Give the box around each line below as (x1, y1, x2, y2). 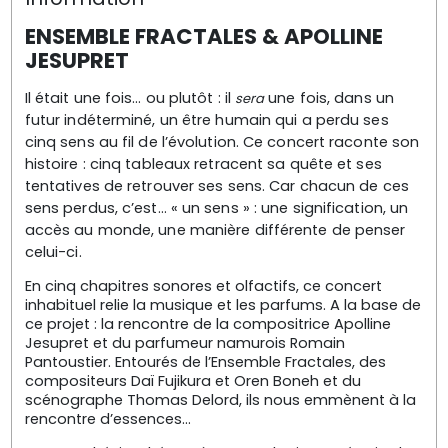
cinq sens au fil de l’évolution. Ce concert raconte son (24, 132, 420, 152)
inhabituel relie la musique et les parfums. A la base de (24, 295, 421, 316)
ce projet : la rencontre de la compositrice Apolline (24, 314, 391, 335)
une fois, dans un (264, 88, 394, 108)
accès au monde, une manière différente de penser (24, 220, 406, 240)
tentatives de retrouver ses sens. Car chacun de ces (24, 176, 409, 196)
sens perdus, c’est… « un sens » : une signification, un (24, 198, 409, 218)
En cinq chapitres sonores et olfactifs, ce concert (24, 276, 382, 297)
